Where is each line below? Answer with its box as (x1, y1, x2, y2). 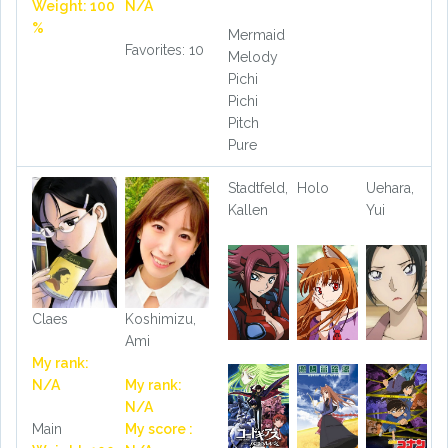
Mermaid (228, 26, 285, 43)
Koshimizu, (124, 311, 196, 328)
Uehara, (365, 179, 414, 196)
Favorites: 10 (124, 41, 204, 58)
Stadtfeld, (228, 179, 288, 196)
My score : (124, 421, 193, 438)
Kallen (228, 201, 268, 218)
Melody (228, 48, 278, 65)
